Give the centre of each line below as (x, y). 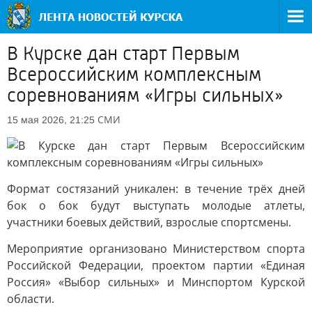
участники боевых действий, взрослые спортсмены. (149, 222)
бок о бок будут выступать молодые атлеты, (156, 205)
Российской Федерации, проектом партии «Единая (156, 265)
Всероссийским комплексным (134, 75)
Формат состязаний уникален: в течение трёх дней (156, 189)
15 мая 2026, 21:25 (51, 120)
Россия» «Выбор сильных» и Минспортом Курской (156, 282)
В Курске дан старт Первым (123, 54)
